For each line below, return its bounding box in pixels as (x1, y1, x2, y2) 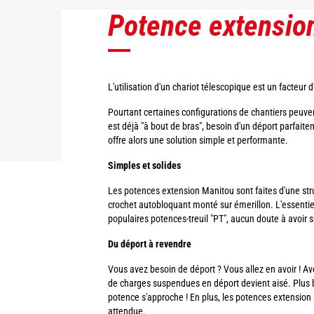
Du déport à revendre (107, 238, 191, 250)
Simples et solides (107, 160, 181, 171)
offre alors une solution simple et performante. (107, 135, 288, 146)
